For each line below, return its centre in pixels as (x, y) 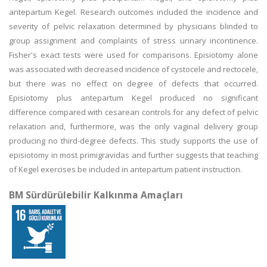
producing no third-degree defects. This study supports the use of (133, 141)
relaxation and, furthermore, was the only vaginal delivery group (133, 126)
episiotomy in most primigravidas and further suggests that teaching (133, 155)
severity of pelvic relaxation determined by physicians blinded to (133, 26)
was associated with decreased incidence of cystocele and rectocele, (133, 69)
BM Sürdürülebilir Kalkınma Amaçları (96, 195)
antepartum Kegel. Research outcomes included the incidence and (133, 12)
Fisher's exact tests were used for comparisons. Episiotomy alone (133, 55)
